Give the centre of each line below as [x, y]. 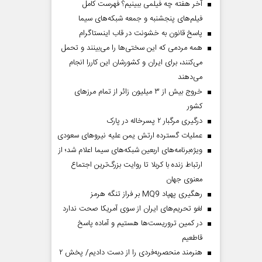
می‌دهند [190, 77]
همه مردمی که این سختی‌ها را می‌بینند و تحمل [132, 48]
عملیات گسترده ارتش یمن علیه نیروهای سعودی [130, 136]
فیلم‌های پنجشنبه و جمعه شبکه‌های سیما [140, 19]
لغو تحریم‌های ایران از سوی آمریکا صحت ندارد [132, 209]
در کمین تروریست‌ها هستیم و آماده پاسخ [140, 223]
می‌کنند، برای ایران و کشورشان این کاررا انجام [136, 63]
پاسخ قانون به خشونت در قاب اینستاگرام [141, 33]
